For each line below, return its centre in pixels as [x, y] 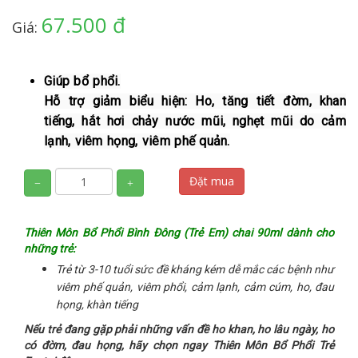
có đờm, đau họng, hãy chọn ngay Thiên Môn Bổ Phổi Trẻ [179, 345]
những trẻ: [50, 248]
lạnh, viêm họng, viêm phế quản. [137, 141]
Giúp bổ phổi [81, 81]
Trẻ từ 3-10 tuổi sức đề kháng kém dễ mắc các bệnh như [195, 269]
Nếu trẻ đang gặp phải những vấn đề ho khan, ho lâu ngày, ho [179, 329]
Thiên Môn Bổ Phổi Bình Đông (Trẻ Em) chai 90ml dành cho [179, 232]
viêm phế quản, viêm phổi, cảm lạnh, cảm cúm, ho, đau [195, 286]
